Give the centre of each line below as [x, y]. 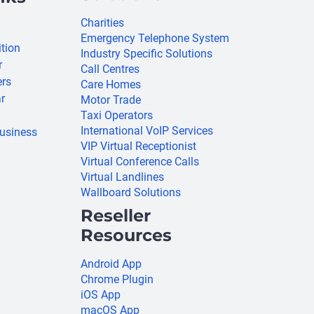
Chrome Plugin [117, 280]
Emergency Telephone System [155, 39]
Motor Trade [110, 100]
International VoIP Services [146, 131]
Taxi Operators [116, 116]
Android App [111, 264]
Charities [102, 23]
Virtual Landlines [122, 177]
